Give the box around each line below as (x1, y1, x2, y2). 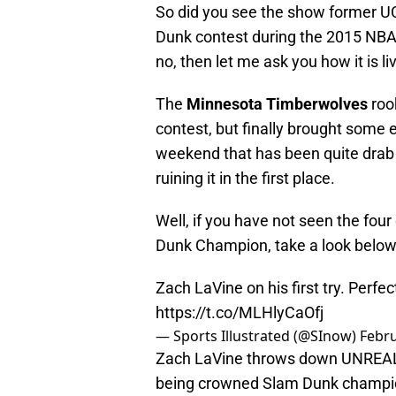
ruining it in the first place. (156, 169, 335, 188)
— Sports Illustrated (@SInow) (156, 326, 360, 346)
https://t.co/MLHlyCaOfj (156, 303, 324, 323)
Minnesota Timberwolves (187, 95, 368, 114)
